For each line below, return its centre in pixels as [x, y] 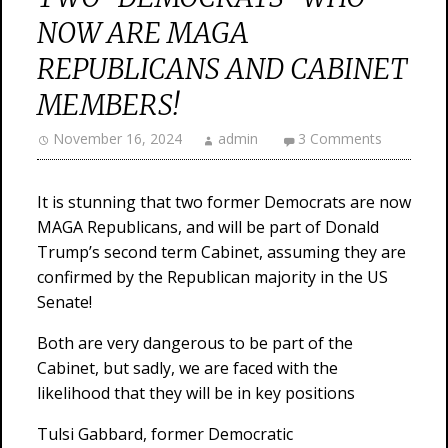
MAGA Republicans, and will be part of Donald [208, 227]
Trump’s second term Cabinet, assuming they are [221, 252]
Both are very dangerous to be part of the [195, 343]
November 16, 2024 [117, 138]
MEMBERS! [108, 105]
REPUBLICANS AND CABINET [222, 69]
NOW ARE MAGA [143, 33]
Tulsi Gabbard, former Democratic [165, 434]
